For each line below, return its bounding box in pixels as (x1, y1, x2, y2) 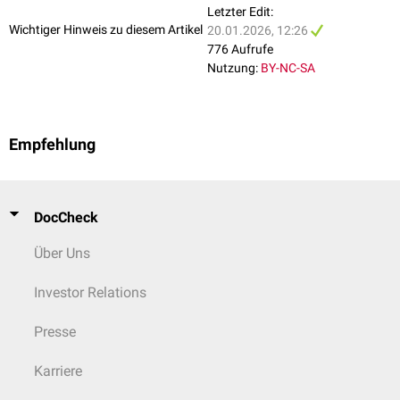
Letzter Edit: (207, 4, 273, 20)
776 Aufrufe (207, 42, 273, 57)
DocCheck (34, 209, 98, 226)
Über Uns (34, 245, 90, 262)
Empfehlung (9, 136, 96, 154)
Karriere (34, 362, 82, 379)
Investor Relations (34, 284, 146, 301)
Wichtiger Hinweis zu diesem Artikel (9, 21, 203, 37)
